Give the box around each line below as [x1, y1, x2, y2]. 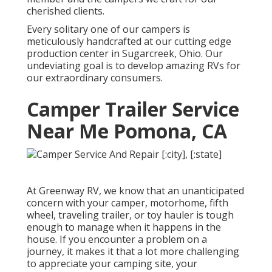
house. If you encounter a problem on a [27, 232, 207, 246]
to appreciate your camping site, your [27, 256, 197, 270]
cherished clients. [27, 4, 104, 18]
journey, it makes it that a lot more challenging [27, 244, 239, 258]
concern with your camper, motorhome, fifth [27, 195, 228, 209]
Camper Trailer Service [27, 96, 239, 123]
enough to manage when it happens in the [27, 220, 221, 234]
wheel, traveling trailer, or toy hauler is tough [27, 208, 234, 222]
